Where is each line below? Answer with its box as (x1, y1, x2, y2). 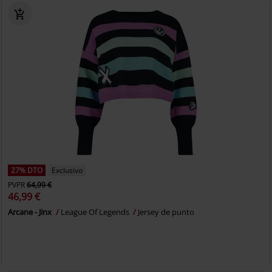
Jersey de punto (138, 206, 195, 217)
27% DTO (11, 165, 43, 175)
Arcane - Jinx (8, 206, 54, 217)
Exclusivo (52, 165, 83, 175)
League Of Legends (61, 206, 132, 217)
